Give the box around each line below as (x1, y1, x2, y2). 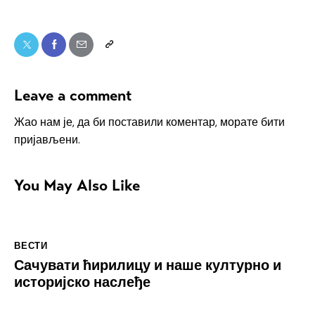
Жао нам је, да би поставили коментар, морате (14, 114, 261, 129)
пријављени (14, 131, 78, 147)
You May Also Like (14, 175, 140, 195)
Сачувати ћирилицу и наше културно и (14, 257, 281, 275)
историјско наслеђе (14, 274, 150, 292)
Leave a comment (14, 85, 132, 105)
